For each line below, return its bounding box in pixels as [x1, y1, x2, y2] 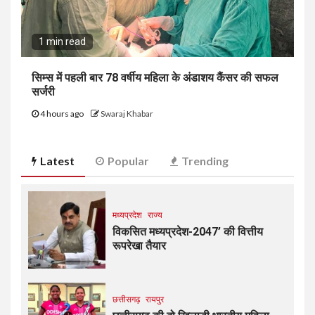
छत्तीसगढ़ [112, 294, 140, 305]
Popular [108, 153, 149, 167]
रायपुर [146, 294, 164, 305]
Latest [40, 153, 75, 167]
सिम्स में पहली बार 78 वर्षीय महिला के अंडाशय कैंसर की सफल [32, 70, 278, 84]
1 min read [39, 35, 86, 47]
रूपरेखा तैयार [112, 239, 166, 253]
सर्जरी [32, 84, 55, 98]
